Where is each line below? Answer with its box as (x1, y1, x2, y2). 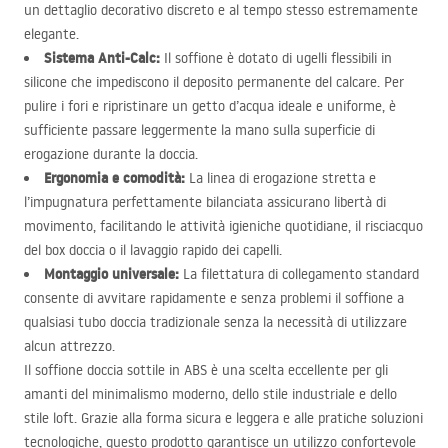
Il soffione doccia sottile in (24, 361, 184, 379)
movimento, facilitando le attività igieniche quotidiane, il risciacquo (24, 217, 423, 235)
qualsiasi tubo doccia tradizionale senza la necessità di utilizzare (24, 313, 407, 331)
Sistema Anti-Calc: (44, 48, 160, 68)
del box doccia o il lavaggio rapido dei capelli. (24, 241, 282, 259)
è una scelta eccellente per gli (207, 361, 388, 379)
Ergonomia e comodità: (44, 168, 185, 188)
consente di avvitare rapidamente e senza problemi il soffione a (24, 289, 404, 307)
